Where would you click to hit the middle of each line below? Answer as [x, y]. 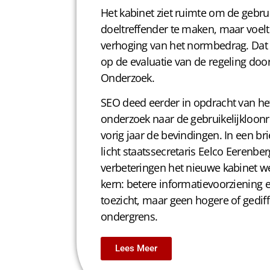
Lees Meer [136, 249]
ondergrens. [129, 217]
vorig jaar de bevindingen [160, 135]
